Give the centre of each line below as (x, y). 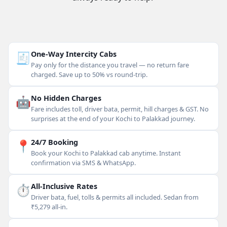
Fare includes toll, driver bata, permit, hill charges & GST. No (120, 109)
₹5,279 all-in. (49, 207)
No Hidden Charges (66, 98)
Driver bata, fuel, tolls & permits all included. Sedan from (115, 197)
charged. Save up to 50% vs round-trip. (89, 74)
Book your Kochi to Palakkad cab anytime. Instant (106, 153)
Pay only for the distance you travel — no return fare (110, 65)
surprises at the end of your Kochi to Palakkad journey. (113, 119)
